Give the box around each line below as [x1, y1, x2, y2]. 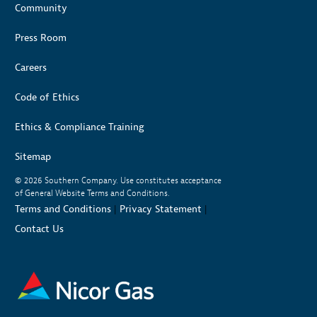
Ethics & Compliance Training [15, 120, 144, 133]
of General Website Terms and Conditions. [15, 187, 170, 199]
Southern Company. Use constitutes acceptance [45, 174, 221, 186]
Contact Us [15, 222, 64, 235]
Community [15, 1, 67, 14]
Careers [15, 61, 47, 74]
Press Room [15, 31, 67, 44]
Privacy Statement [120, 202, 202, 215]
